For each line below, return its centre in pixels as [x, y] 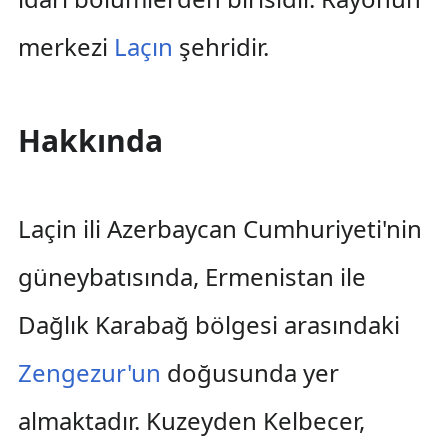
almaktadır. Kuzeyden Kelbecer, [191, 420]
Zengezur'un [89, 372]
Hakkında [90, 140]
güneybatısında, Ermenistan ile [191, 276]
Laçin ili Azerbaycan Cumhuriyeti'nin [219, 228]
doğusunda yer [249, 372]
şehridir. [220, 46]
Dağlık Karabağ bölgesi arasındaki [208, 324]
